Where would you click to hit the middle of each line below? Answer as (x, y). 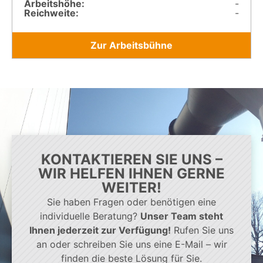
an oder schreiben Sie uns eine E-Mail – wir (131, 244)
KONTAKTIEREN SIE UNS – (131, 159)
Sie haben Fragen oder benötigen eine (131, 202)
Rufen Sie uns (202, 230)
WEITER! (131, 187)
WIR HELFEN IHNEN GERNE (131, 173)
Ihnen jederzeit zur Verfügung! (100, 230)
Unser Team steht (182, 216)
